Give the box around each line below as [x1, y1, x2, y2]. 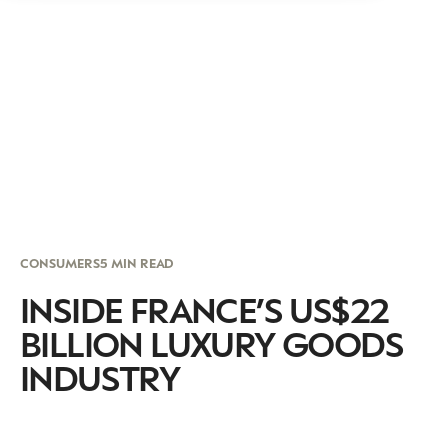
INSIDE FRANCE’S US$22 [20, 288, 389, 330]
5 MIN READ [99, 255, 175, 271]
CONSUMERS [20, 255, 100, 271]
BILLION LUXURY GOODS [20, 322, 403, 364]
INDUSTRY [20, 356, 180, 398]
